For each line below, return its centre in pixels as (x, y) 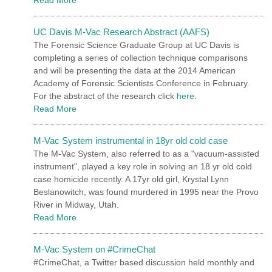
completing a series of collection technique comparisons (141, 57)
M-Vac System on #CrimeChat (94, 249)
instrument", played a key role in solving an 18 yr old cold (143, 166)
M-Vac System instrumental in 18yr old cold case (131, 140)
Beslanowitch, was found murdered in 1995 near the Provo (146, 192)
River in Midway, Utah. (76, 204)
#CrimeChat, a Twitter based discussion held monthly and (144, 262)
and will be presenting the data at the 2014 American (134, 70)
